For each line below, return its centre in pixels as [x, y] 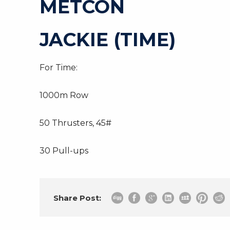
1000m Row [64, 95]
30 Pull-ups [64, 151]
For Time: [59, 68]
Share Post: [77, 198]
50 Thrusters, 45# [75, 123]
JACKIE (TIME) [108, 40]
